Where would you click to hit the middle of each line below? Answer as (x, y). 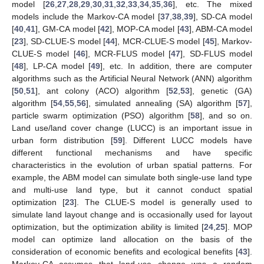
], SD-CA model (223, 16)
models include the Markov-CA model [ (86, 16)
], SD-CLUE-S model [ (65, 41)
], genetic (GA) (221, 90)
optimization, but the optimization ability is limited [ (108, 227)
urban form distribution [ (62, 140)
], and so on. (226, 115)
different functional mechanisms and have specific (132, 152)
